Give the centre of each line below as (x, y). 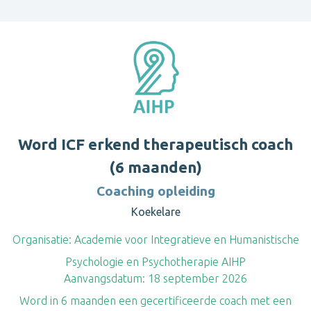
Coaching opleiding (155, 191)
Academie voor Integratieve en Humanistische (185, 239)
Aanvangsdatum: (104, 278)
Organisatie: (42, 239)
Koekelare (155, 212)
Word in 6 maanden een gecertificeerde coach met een (155, 301)
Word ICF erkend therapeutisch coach (155, 144)
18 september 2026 (196, 278)
